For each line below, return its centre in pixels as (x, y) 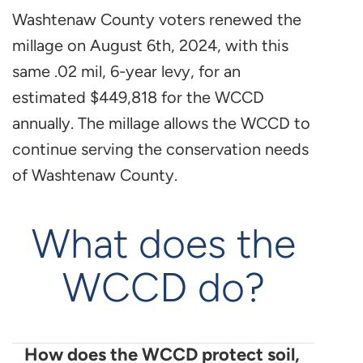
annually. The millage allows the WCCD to (161, 124)
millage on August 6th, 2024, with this (150, 46)
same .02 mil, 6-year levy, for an (126, 72)
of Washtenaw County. (95, 175)
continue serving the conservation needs (160, 149)
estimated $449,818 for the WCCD (138, 98)
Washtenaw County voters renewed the (157, 20)
